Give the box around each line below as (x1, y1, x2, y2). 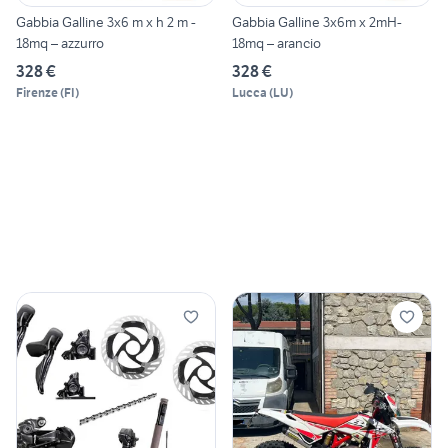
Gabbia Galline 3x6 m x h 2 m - (16, 13, 196, 32)
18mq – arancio (232, 34, 321, 53)
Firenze (16, 85, 58, 101)
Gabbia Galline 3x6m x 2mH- (232, 13, 402, 32)
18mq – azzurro (16, 34, 104, 53)
